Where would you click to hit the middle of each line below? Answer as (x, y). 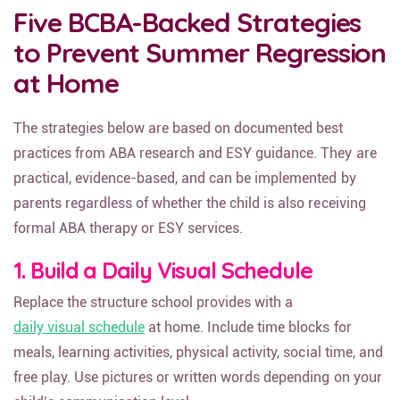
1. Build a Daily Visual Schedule (163, 280)
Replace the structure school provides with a (154, 312)
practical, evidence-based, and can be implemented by (185, 188)
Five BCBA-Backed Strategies (187, 32)
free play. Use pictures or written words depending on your (198, 387)
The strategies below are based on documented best (179, 138)
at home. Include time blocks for (248, 337)
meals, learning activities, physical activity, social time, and (198, 362)
